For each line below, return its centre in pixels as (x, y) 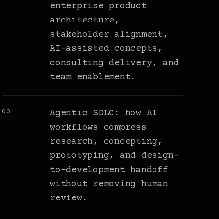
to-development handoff (109, 170)
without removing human (109, 185)
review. (69, 199)
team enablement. (93, 77)
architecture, (85, 21)
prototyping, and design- (115, 156)
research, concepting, (107, 142)
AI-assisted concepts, (107, 49)
